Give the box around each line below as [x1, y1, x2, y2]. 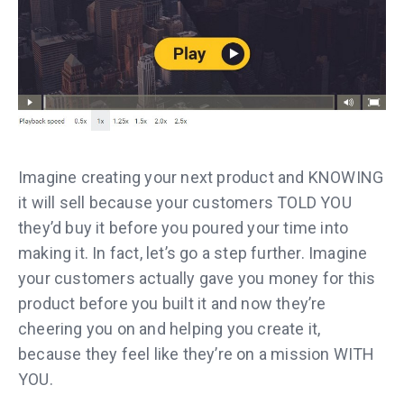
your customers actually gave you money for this [18, 268, 376, 288]
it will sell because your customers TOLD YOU [18, 192, 352, 212]
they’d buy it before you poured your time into [18, 217, 349, 237]
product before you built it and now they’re [18, 293, 326, 313]
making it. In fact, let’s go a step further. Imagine [18, 243, 368, 262]
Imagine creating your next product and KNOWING [18, 167, 384, 187]
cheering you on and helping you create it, [18, 318, 321, 338]
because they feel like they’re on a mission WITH [18, 344, 375, 363]
